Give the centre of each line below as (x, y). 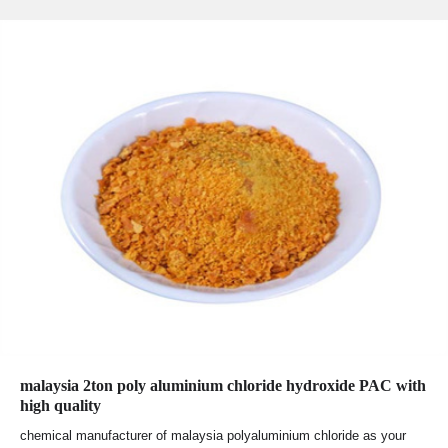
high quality (60, 406)
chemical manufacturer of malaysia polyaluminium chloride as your (213, 436)
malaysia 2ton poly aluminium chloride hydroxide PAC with (223, 386)
